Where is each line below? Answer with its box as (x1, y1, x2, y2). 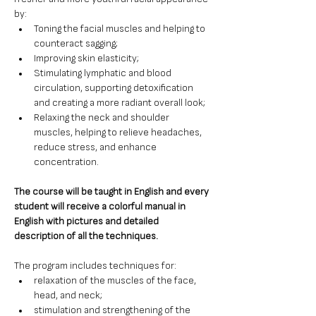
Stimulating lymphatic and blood (34, 68, 174, 78)
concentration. (34, 157, 99, 167)
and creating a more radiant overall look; (34, 98, 205, 108)
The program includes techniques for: (14, 261, 176, 271)
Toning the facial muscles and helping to (34, 24, 207, 34)
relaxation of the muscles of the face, (34, 276, 198, 286)
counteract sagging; (34, 39, 118, 49)
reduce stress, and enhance (34, 142, 159, 152)
